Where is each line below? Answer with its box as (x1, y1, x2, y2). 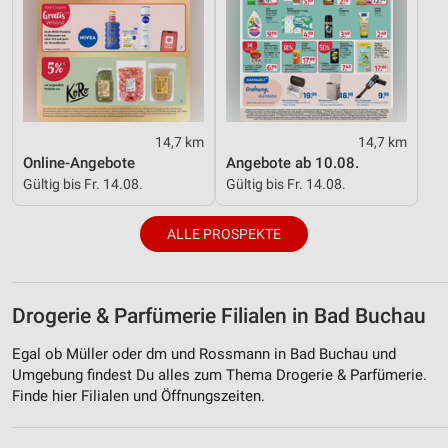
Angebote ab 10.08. (226, 153, 359, 172)
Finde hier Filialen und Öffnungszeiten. (12, 386, 265, 405)
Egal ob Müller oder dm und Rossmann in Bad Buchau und (12, 344, 396, 363)
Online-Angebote (23, 153, 135, 172)
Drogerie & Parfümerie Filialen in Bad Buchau (12, 304, 426, 329)
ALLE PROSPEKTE (167, 226, 281, 243)
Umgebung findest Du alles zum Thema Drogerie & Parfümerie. (12, 365, 427, 384)
